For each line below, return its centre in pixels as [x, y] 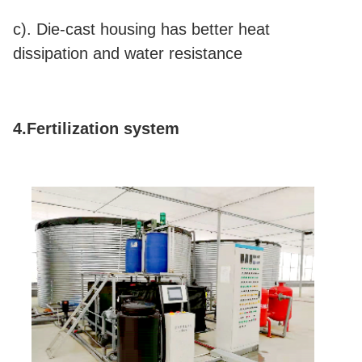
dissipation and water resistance [128, 53]
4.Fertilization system [96, 128]
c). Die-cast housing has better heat [141, 29]
